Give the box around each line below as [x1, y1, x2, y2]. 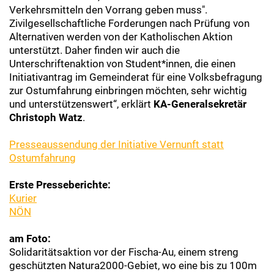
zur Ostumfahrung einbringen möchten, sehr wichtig [9, 84, 247, 97]
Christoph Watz [9, 111, 83, 124]
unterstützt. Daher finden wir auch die [9, 44, 180, 57]
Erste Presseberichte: [9, 179, 111, 191]
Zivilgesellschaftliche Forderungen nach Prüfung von [9, 17, 250, 30]
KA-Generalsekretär [154, 98, 246, 111]
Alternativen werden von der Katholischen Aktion [9, 31, 232, 43]
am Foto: [9, 232, 51, 245]
